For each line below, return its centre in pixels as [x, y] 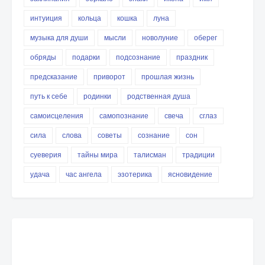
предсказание [54, 77]
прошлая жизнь [168, 77]
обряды [43, 57]
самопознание [124, 116]
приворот [109, 77]
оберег [206, 38]
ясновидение [190, 174]
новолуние [160, 38]
